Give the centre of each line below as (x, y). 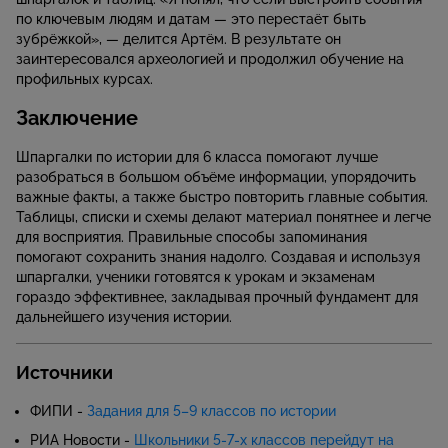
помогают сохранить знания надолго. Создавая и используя (218, 257)
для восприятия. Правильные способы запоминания (191, 237)
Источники (64, 373)
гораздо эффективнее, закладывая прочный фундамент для (217, 297)
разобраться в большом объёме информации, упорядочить (216, 177)
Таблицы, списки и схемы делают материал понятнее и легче (223, 217)
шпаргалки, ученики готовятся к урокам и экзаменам (195, 277)
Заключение (77, 118)
